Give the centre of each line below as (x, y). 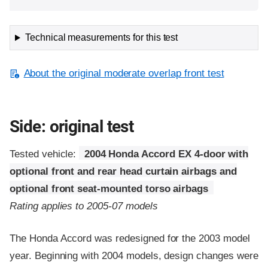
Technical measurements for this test (101, 38)
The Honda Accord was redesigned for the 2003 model (130, 238)
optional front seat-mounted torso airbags (109, 188)
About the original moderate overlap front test (124, 74)
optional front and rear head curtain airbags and (123, 171)
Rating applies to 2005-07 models (84, 206)
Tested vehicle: (45, 154)
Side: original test (72, 126)
